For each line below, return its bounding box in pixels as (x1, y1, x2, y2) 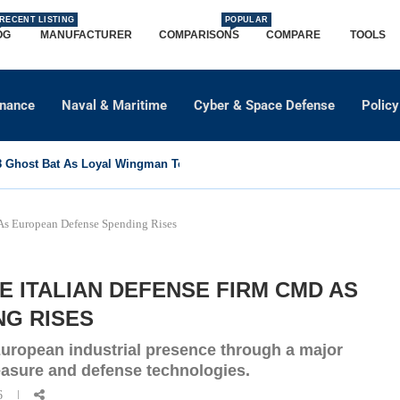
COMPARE (266, 29, 323, 41)
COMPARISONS (159, 29, 239, 41)
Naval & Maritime (62, 96, 168, 113)
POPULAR (225, 15, 269, 24)
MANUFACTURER (40, 29, 132, 41)
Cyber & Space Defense (194, 96, 336, 113)
